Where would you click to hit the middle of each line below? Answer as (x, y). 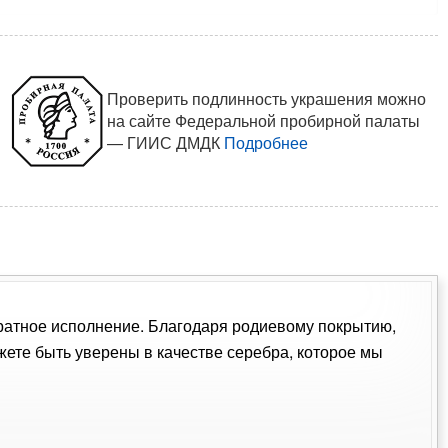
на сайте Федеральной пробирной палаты (263, 120)
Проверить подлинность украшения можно (266, 98)
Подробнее (265, 142)
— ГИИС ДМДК (165, 142)
